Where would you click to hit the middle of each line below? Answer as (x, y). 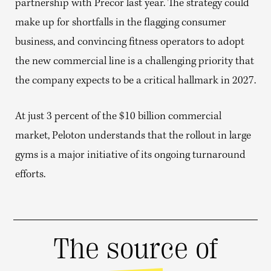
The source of (135, 249)
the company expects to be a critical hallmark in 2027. (135, 81)
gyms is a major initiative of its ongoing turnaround (130, 155)
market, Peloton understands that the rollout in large (133, 136)
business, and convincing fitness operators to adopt (130, 42)
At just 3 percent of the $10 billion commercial (118, 117)
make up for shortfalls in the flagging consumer (121, 23)
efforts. (30, 175)
